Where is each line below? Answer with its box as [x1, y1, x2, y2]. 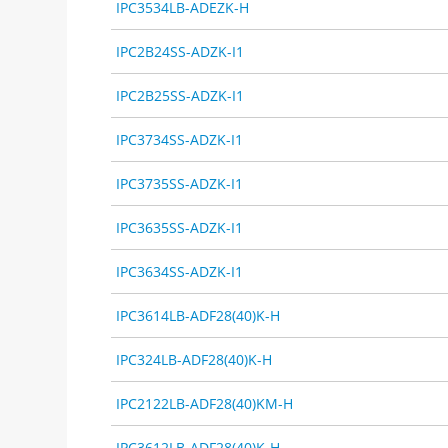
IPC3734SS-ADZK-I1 [116, 129, 244, 149]
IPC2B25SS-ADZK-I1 [116, 85, 245, 105]
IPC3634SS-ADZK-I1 [116, 261, 244, 281]
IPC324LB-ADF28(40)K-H [116, 349, 273, 369]
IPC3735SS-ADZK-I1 [116, 173, 244, 193]
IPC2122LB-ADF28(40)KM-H [116, 393, 294, 413]
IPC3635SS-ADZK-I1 [116, 217, 244, 237]
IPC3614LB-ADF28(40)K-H [116, 305, 281, 325]
